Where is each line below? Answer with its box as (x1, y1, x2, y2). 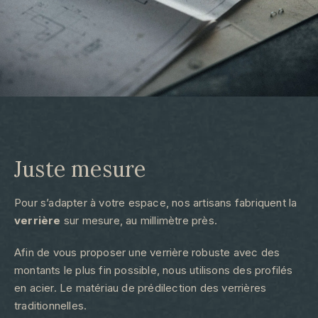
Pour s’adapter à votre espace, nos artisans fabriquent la (14, 195, 297, 209)
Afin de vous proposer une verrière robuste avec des (14, 245, 280, 259)
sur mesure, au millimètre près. (63, 213, 218, 227)
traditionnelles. (14, 298, 87, 312)
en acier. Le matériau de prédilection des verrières (14, 280, 267, 295)
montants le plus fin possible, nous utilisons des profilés (14, 263, 293, 277)
